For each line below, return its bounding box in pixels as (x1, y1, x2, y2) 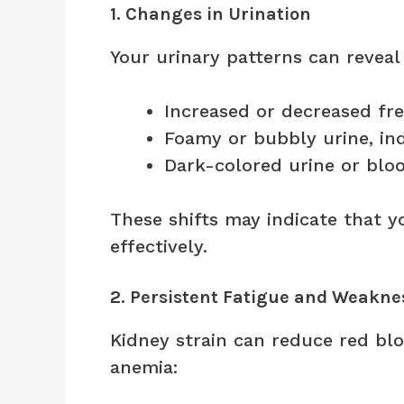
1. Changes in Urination (110, 3, 311, 24)
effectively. (110, 234, 207, 257)
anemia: (110, 355, 178, 378)
